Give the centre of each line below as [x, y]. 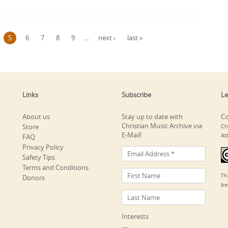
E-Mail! [132, 135]
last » [135, 38]
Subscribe [136, 94]
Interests [135, 216]
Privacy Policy [43, 147]
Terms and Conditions [55, 167]
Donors [34, 177]
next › [107, 38]
